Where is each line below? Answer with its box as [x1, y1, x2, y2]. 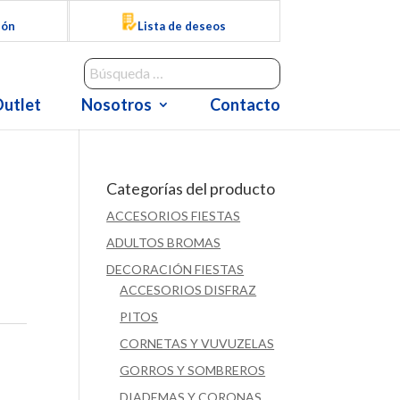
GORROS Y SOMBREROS [120, 362, 266, 378]
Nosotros [80, 95, 152, 114]
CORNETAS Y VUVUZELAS [120, 336, 275, 351]
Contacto [209, 95, 280, 114]
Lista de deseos [137, 18, 226, 33]
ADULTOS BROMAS [106, 235, 221, 250]
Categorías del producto [106, 179, 276, 198]
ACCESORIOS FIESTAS [106, 208, 241, 223]
